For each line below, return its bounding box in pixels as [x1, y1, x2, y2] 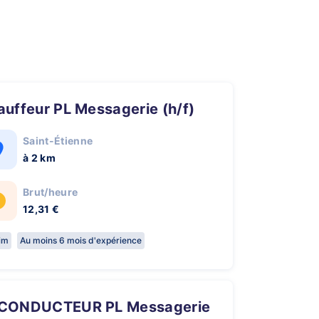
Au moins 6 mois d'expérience [20, 235, 142, 246]
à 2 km [23, 152, 56, 164]
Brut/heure [23, 186, 78, 198]
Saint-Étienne [23, 135, 93, 147]
